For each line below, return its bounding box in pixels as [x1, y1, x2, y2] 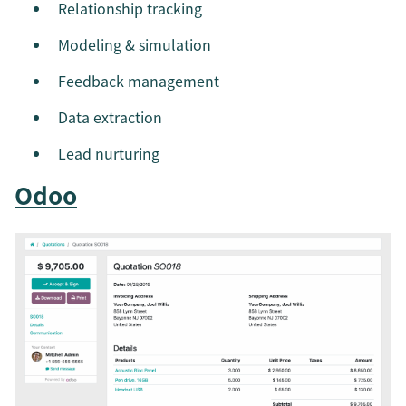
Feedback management [58, 70, 219, 92]
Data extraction [58, 106, 162, 129]
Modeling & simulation [58, 34, 211, 56]
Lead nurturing [58, 142, 159, 165]
